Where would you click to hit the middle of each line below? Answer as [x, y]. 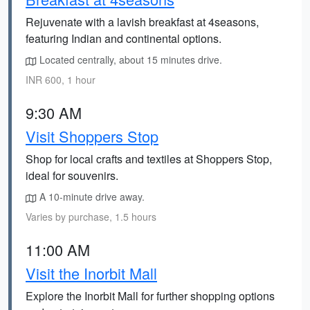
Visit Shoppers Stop [92, 136]
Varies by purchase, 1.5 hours [91, 217]
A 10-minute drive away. [91, 197]
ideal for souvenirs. [72, 175]
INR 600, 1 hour [61, 80]
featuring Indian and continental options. [124, 38]
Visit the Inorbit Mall [91, 273]
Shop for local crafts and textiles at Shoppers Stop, [149, 159]
